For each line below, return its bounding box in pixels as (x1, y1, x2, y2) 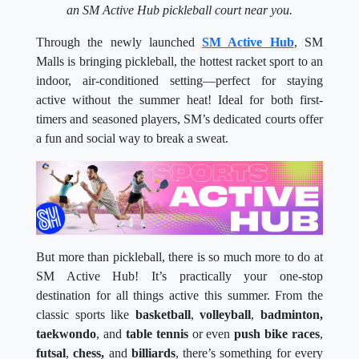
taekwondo (36, 327, 96, 341)
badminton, (260, 308, 324, 322)
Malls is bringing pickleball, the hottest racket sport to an (36, 54, 323, 69)
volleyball (200, 308, 252, 322)
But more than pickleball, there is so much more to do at (36, 250, 323, 264)
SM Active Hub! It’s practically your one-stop (36, 269, 323, 284)
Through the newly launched (36, 35, 203, 50)
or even (188, 327, 235, 341)
